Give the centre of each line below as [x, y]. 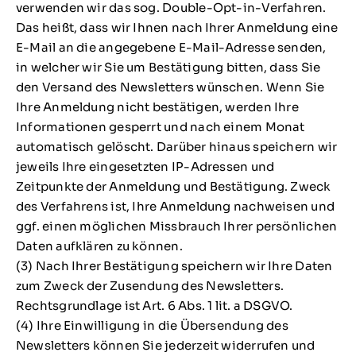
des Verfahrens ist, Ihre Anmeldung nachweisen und [175, 206]
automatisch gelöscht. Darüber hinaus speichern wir [176, 146]
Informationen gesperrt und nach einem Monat [160, 126]
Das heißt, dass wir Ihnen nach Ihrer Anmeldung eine [177, 27]
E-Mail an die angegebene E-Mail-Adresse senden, [171, 47]
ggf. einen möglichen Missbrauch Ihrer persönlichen [176, 226]
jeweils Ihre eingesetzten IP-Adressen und [145, 166]
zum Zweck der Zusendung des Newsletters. [149, 285]
